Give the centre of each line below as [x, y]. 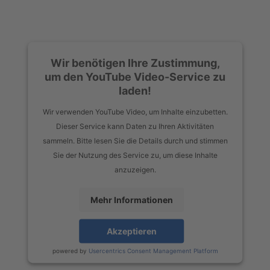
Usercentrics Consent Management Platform [153, 251]
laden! [135, 91]
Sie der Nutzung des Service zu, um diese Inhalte [135, 155]
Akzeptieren [131, 231]
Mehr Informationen [131, 200]
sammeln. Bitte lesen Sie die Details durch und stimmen [135, 141]
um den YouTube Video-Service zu [135, 77]
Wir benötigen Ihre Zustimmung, [135, 63]
